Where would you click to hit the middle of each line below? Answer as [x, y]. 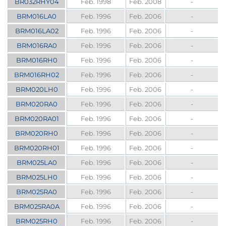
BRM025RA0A [37, 207]
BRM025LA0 [37, 163]
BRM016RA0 [37, 46]
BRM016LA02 [37, 31]
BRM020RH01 [37, 148]
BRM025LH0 [37, 177]
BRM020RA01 [37, 119]
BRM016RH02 [37, 75]
